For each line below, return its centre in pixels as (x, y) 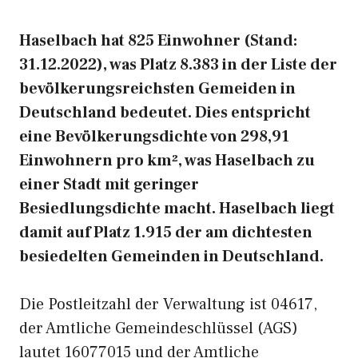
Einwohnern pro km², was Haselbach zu (167, 161)
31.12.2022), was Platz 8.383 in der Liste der (178, 65)
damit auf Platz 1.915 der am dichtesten (166, 233)
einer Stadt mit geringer (109, 185)
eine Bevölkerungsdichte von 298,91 (154, 137)
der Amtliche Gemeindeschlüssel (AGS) (159, 328)
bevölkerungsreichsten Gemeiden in (157, 89)
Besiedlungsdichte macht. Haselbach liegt (177, 209)
